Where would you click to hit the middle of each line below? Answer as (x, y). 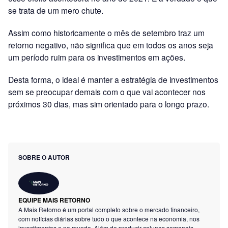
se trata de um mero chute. (56, 10)
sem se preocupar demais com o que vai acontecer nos (107, 91)
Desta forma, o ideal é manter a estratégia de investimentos (113, 79)
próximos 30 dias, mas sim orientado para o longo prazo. (109, 104)
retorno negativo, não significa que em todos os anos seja (111, 45)
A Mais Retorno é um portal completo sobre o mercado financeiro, (109, 210)
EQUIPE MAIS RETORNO (54, 200)
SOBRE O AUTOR (44, 157)
